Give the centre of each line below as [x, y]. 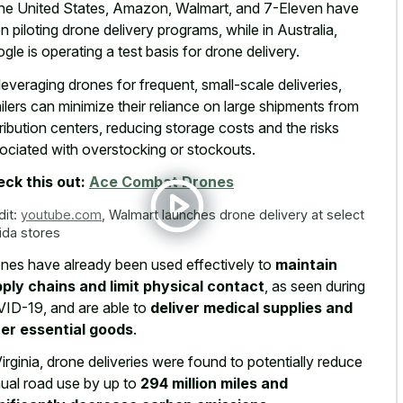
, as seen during [315, 286]
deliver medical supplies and [251, 307]
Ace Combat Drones [161, 182]
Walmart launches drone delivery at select [237, 215]
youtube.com [61, 215]
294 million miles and [214, 384]
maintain [306, 264]
